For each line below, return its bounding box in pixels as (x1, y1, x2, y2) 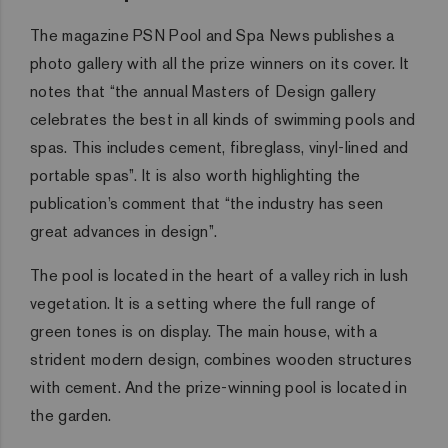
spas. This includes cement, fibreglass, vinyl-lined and (30, 137, 409, 159)
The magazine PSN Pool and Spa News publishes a (30, 25, 395, 47)
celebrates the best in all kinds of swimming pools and (30, 109, 416, 131)
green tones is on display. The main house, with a (30, 321, 378, 343)
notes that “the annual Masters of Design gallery (30, 81, 377, 103)
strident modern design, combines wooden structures (30, 349, 413, 371)
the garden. (30, 405, 112, 427)
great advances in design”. (30, 221, 218, 243)
